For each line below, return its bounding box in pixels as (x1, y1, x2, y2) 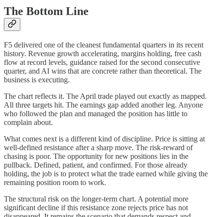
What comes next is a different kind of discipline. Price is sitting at (4, 135, 205, 143)
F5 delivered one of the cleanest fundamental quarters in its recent (4, 41, 203, 49)
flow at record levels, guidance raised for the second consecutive (4, 58, 200, 67)
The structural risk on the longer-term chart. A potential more (4, 195, 188, 203)
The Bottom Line (4, 5, 89, 18)
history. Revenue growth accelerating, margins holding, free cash (4, 49, 201, 58)
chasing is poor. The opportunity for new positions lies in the (4, 152, 188, 161)
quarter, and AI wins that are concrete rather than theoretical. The (4, 67, 201, 76)
